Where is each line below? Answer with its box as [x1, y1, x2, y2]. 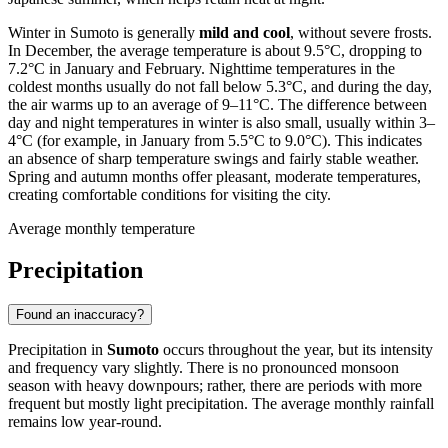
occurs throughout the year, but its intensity [159, 341, 433, 359]
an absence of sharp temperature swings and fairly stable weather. [8, 149, 419, 167]
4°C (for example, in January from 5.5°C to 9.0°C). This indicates [8, 131, 422, 149]
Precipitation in [8, 341, 107, 359]
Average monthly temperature [8, 219, 195, 237]
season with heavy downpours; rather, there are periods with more [8, 377, 422, 395]
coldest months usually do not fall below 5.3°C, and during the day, [8, 77, 432, 95]
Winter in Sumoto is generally [8, 23, 199, 41]
